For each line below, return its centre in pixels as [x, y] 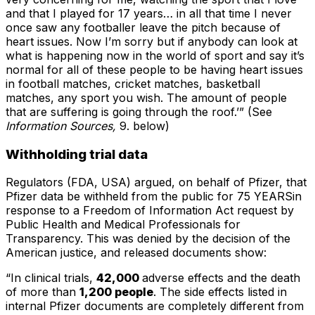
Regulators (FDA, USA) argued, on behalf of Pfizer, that [156, 182]
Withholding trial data [77, 154]
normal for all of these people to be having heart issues [154, 70]
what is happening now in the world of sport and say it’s [155, 56]
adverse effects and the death [221, 278]
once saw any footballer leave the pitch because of [143, 28]
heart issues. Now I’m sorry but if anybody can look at [152, 42]
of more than [43, 292]
